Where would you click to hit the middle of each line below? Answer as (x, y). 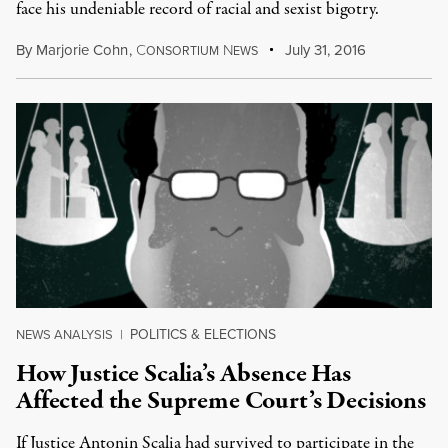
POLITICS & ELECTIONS (203, 334)
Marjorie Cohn (82, 49)
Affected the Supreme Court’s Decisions (221, 401)
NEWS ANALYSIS (64, 334)
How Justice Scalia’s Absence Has (183, 374)
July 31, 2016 (324, 49)
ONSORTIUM (182, 50)
